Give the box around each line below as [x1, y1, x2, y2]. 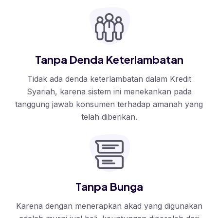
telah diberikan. [81, 112, 137, 122]
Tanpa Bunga [75, 180, 143, 194]
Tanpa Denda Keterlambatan [35, 53, 183, 67]
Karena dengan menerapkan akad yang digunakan [16, 201, 202, 211]
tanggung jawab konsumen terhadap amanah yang [15, 99, 203, 109]
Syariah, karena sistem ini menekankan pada [26, 87, 192, 97]
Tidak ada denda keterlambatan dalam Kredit [27, 74, 191, 84]
